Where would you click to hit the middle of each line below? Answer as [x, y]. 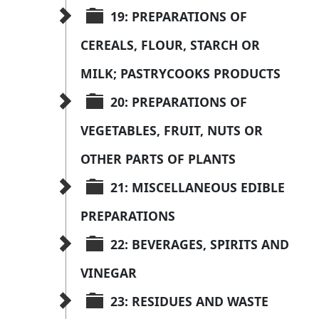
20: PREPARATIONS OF [181, 102]
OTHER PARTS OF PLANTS [158, 159]
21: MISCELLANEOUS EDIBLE [199, 188]
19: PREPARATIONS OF [181, 17]
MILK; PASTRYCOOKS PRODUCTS [181, 74]
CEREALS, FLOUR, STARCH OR [172, 45]
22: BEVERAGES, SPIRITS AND [202, 245]
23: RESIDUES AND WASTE [191, 302]
